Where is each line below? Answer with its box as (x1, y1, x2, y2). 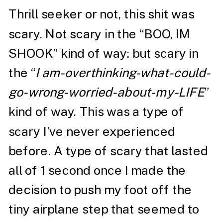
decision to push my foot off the (8, 182, 192, 197)
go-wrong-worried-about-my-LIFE (8, 85, 205, 100)
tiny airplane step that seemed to (8, 202, 200, 217)
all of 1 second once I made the (8, 163, 186, 178)
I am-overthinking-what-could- (35, 65, 211, 80)
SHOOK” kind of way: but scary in (8, 46, 199, 61)
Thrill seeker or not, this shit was (8, 6, 195, 22)
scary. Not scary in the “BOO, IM (8, 26, 191, 41)
